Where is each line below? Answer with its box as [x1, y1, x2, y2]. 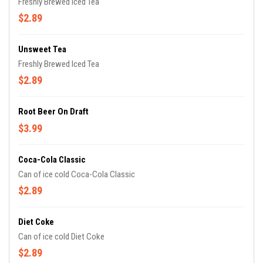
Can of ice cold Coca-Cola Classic [18, 169, 135, 180]
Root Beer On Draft [18, 106, 89, 117]
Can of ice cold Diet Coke [18, 231, 104, 242]
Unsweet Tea [18, 44, 66, 55]
